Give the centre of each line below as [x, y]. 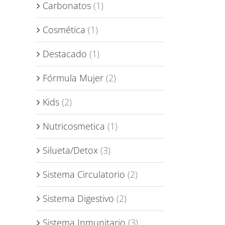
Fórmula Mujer [73, 78]
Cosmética [64, 30]
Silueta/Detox [70, 150]
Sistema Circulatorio [84, 175]
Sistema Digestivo [78, 199]
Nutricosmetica [74, 126]
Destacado [65, 54]
